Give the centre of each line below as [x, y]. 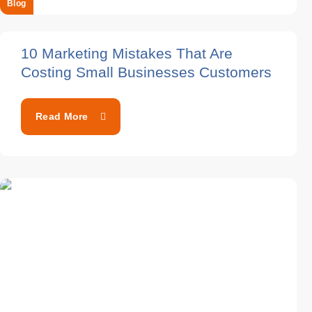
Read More [62, 117]
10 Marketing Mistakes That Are [127, 54]
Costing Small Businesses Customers [146, 72]
